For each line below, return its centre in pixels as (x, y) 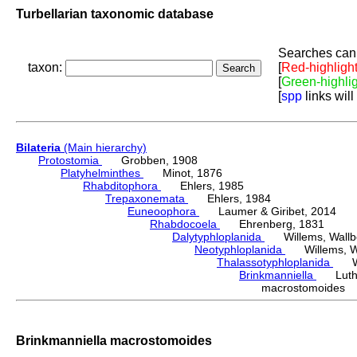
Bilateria (38, 148)
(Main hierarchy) (104, 148)
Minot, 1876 (183, 173)
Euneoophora (163, 212)
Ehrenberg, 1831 (272, 224)
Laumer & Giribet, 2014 (268, 212)
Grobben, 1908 (150, 161)
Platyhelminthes (102, 173)
